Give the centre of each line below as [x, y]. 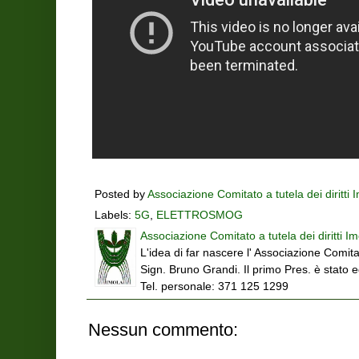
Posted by [121, 194]
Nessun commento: [163, 330]
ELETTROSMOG [200, 216]
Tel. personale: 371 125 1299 [214, 287]
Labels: [115, 216]
